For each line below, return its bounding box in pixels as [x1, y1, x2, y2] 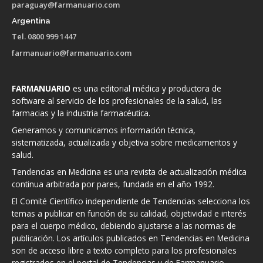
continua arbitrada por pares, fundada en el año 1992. [12, 178, 214, 190]
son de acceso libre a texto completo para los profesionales [12, 244, 237, 256]
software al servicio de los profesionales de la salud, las [12, 95, 222, 106]
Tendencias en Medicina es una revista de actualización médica [12, 166, 247, 177]
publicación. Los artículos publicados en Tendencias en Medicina [12, 232, 249, 244]
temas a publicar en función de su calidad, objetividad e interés [12, 207, 247, 219]
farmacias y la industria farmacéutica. [12, 107, 150, 119]
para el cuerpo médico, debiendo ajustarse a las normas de [12, 220, 236, 231]
